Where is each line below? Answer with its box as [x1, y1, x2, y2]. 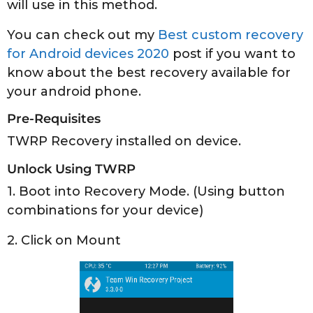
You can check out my [7, 27, 158, 43]
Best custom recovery [158, 27, 303, 43]
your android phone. [7, 84, 141, 100]
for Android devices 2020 [7, 46, 169, 62]
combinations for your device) [7, 202, 203, 218]
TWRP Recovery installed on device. [7, 133, 241, 150]
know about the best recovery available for [7, 65, 291, 81]
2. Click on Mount [7, 232, 121, 248]
